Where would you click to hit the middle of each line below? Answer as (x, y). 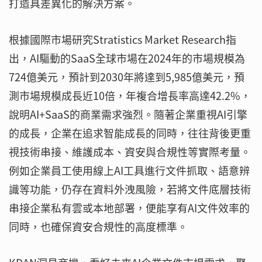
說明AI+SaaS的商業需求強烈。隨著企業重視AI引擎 (128, 114)
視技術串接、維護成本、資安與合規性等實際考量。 (130, 152)
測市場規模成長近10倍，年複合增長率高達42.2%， (130, 96)
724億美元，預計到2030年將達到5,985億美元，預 (127, 77)
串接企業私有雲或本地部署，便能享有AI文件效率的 (129, 208)
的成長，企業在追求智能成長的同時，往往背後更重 (130, 133)
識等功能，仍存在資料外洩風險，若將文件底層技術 (130, 189)
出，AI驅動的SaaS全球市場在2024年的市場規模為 (127, 58)
